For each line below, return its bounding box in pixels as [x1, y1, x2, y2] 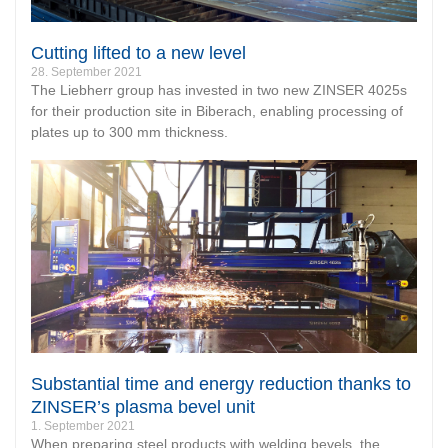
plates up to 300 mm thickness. [31, 124, 228, 141]
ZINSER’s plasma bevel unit [31, 397, 255, 418]
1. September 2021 [31, 419, 135, 434]
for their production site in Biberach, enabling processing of [31, 103, 403, 120]
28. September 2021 [31, 65, 142, 80]
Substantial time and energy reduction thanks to [31, 374, 411, 395]
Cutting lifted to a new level [31, 43, 246, 64]
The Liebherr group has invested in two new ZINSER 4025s [31, 82, 407, 99]
